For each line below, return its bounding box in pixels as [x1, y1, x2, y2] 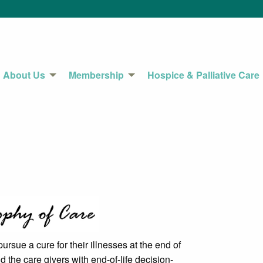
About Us [3, 68, 45, 82]
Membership [69, 68, 124, 82]
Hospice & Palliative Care [147, 68, 259, 82]
